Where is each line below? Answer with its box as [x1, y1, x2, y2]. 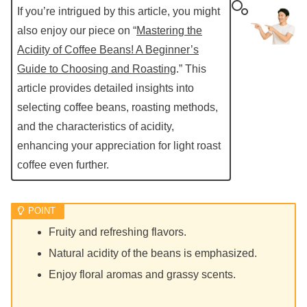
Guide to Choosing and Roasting [17, 62, 176, 75]
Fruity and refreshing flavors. [49, 225, 187, 238]
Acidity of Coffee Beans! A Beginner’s [17, 43, 199, 56]
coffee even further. [17, 158, 109, 171]
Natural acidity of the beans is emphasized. [49, 247, 258, 260]
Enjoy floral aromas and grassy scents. [49, 269, 236, 281]
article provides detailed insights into [17, 82, 194, 94]
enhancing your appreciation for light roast [17, 139, 221, 151]
